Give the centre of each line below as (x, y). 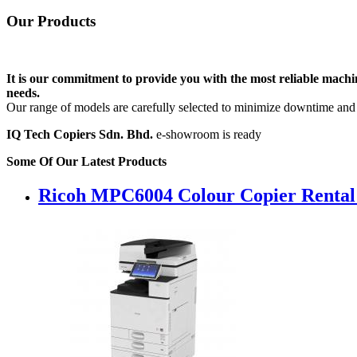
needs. (23, 93)
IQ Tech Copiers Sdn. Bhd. (80, 135)
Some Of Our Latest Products (86, 162)
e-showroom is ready (207, 135)
